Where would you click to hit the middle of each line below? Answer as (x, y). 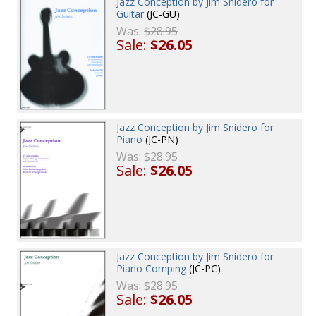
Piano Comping (152, 269)
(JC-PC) (204, 269)
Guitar (130, 14)
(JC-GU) (162, 14)
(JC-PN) (161, 139)
